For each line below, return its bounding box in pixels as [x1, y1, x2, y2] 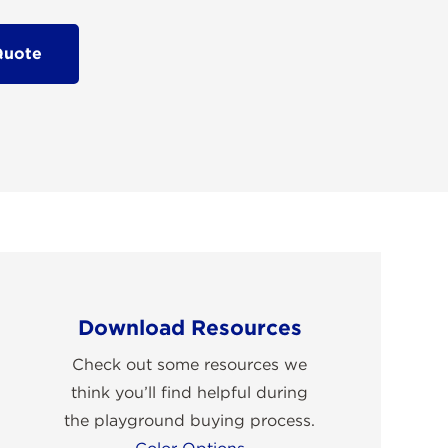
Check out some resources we [72, 354, 308, 374]
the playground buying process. [64, 410, 316, 430]
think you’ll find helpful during [71, 382, 309, 402]
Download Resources [77, 314, 302, 340]
